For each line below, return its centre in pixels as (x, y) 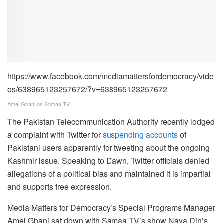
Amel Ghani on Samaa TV (39, 104)
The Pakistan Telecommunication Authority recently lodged (111, 122)
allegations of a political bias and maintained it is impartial (109, 174)
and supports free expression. (59, 187)
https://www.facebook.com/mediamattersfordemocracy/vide (111, 76)
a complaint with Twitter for (55, 135)
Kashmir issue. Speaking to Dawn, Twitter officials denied (108, 161)
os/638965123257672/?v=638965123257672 (87, 89)
